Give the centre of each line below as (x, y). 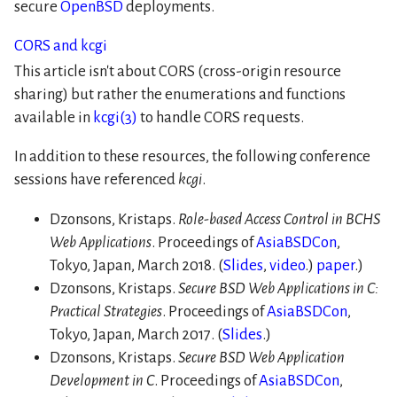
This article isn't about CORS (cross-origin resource (178, 71)
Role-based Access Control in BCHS (279, 219)
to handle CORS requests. (221, 117)
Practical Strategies (106, 311)
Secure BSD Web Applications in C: (278, 288)
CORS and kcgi (61, 46)
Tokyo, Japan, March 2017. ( (136, 334)
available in (54, 117)
